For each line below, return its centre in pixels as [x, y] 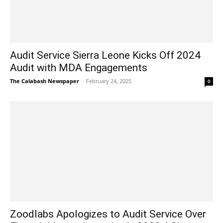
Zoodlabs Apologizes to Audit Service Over [108, 214]
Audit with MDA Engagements [79, 68]
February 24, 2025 [109, 81]
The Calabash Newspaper [45, 81]
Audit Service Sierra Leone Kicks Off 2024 [105, 56]
